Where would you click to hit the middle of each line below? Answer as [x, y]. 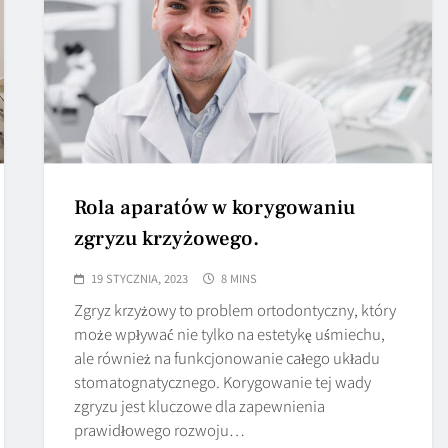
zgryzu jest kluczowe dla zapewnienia [200, 405]
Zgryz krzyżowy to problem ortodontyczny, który [235, 309]
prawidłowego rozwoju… [160, 429]
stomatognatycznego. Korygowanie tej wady [223, 381]
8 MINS [239, 277]
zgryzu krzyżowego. [167, 238]
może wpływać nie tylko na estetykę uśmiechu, [230, 333]
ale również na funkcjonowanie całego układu [227, 357]
